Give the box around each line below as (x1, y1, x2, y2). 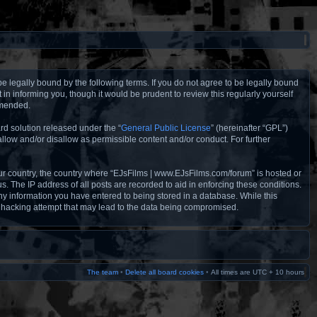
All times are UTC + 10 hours (211, 268, 304, 276)
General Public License (121, 123, 211, 133)
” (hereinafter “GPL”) (211, 123, 288, 133)
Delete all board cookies (125, 268, 204, 276)
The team (87, 268, 118, 276)
